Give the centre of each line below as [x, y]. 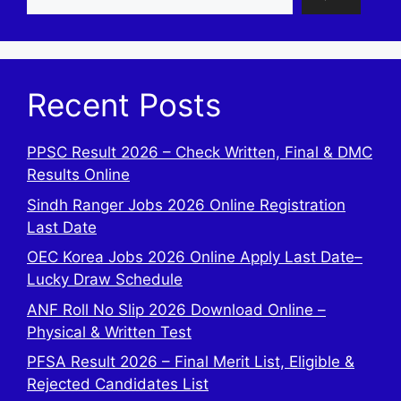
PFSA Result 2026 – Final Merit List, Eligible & [191, 362]
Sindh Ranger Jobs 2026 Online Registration [186, 205]
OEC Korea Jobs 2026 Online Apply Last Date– [195, 257]
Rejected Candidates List [118, 384]
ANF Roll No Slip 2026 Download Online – [176, 309]
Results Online [78, 175]
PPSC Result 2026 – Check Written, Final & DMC [200, 153]
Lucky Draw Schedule [105, 280]
